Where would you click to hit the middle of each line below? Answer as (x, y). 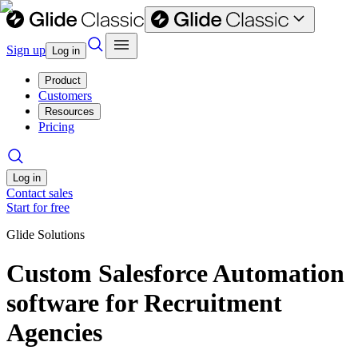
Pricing (56, 127)
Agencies (54, 333)
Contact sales (40, 193)
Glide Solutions (46, 235)
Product (63, 80)
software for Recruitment (144, 303)
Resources (70, 111)
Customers (65, 95)
